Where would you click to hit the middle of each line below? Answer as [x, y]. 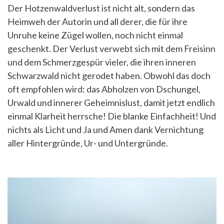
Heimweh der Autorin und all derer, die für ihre [97, 22]
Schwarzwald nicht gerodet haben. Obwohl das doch [109, 76]
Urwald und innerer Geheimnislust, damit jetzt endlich [111, 103]
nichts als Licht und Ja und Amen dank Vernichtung [105, 130]
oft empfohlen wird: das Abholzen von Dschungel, [104, 89]
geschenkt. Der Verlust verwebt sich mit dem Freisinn [111, 49]
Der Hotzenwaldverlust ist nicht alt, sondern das [101, 8]
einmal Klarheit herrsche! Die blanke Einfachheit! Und [112, 116]
